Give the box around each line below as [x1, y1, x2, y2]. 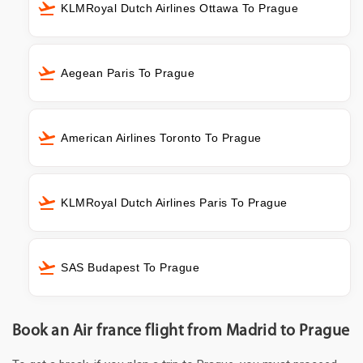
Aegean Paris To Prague [61, 66, 194, 80]
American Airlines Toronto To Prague [61, 131, 262, 145]
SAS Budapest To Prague [61, 261, 199, 275]
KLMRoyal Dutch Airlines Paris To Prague [61, 196, 288, 210]
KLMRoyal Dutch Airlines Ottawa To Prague [61, 2, 298, 15]
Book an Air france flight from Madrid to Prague [12, 323, 350, 340]
